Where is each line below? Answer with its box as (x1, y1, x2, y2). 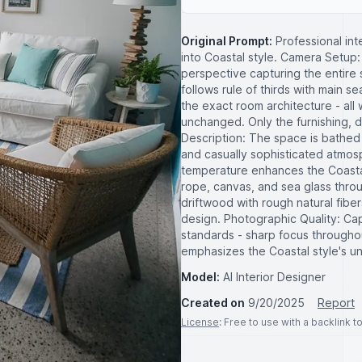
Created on (181, 296, 245, 310)
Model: (181, 270, 220, 284)
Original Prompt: (181, 34, 272, 48)
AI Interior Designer (223, 270, 326, 284)
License (181, 316, 219, 329)
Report (318, 296, 355, 310)
